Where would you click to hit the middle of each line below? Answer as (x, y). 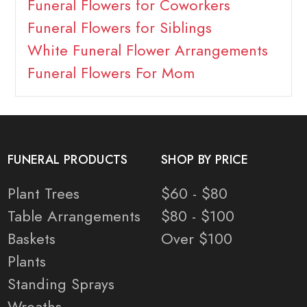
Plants (27, 262)
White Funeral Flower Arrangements (147, 51)
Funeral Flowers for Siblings (119, 28)
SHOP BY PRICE (205, 160)
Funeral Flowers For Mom (111, 73)
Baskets (32, 239)
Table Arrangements (74, 217)
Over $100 (197, 239)
